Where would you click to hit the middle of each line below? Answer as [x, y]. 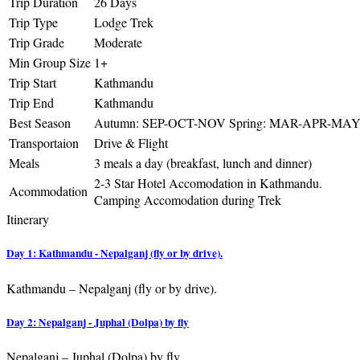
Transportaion [44, 143]
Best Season [40, 123]
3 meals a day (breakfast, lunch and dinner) [203, 163]
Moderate [118, 43]
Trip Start [33, 83]
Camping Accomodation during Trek [188, 200]
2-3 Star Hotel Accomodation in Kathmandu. [208, 183]
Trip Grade [37, 43]
